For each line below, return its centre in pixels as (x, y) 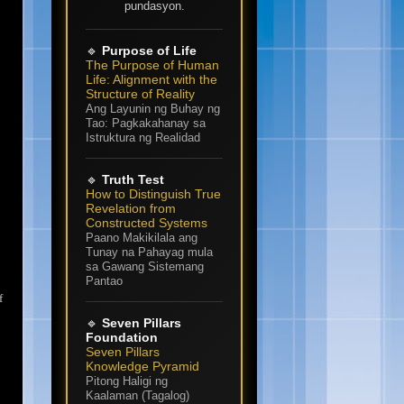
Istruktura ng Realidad (143, 137)
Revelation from (131, 208)
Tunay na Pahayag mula (149, 252)
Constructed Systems (147, 222)
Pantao (104, 280)
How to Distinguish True (153, 193)
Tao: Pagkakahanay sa (146, 123)
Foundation (122, 337)
